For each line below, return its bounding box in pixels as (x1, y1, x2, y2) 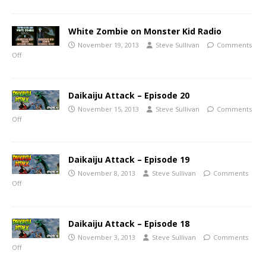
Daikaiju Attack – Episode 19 (68, 153, 189, 165)
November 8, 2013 (78, 168, 135, 178)
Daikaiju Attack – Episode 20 (68, 89, 189, 101)
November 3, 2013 (78, 232, 135, 242)
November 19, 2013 (78, 40, 139, 49)
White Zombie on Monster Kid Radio (68, 25, 221, 37)
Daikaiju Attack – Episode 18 (68, 217, 189, 229)
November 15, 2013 (78, 104, 139, 113)
